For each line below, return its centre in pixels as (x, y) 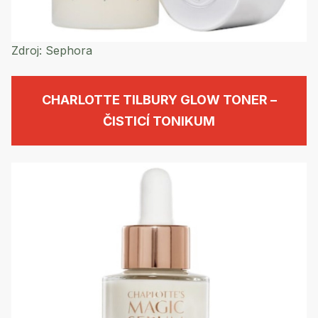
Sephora (67, 50)
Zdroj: (27, 50)
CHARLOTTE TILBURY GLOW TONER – (159, 99)
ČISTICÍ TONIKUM (159, 121)
